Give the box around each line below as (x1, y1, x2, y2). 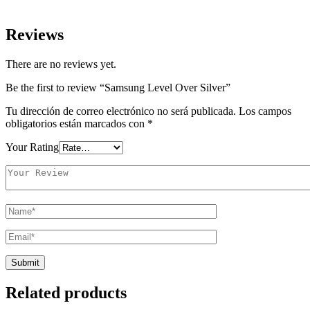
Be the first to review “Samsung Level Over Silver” (6, 82, 230, 94)
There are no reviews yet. (6, 58, 116, 71)
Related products (6, 284, 127, 302)
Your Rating (6, 141, 59, 154)
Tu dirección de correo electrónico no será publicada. (6, 105, 236, 118)
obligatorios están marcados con (6, 118, 147, 130)
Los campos (239, 105, 291, 118)
